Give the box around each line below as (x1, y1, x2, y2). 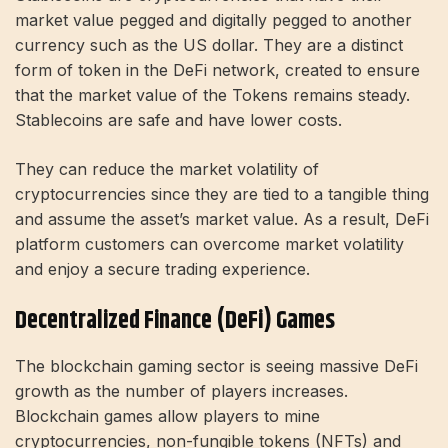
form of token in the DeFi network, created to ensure (15, 59, 420, 80)
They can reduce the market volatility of (15, 158, 319, 179)
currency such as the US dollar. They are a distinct (15, 34, 403, 55)
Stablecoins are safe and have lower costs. (15, 109, 342, 130)
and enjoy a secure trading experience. (15, 258, 310, 279)
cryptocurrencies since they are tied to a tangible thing (15, 183, 429, 204)
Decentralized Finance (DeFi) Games (15, 302, 335, 339)
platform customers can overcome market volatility (15, 233, 404, 254)
